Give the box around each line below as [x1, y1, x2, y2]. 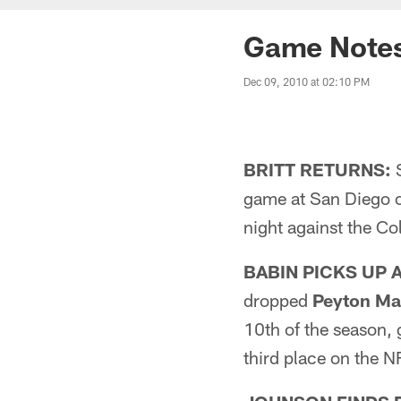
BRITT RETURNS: [243, 158, 391, 180]
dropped [243, 289, 312, 311]
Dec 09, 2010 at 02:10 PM [243, 75, 370, 88]
